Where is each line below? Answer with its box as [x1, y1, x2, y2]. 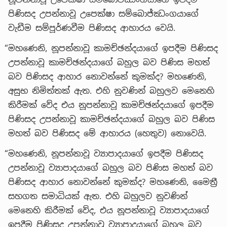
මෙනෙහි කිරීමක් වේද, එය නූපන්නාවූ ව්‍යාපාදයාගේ [8, 205, 209, 216]
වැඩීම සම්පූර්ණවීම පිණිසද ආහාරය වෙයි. [8, 22, 175, 33]
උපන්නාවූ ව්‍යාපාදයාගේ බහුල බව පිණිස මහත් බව [8, 162, 213, 173]
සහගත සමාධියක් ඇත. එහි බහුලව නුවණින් [8, 191, 187, 202]
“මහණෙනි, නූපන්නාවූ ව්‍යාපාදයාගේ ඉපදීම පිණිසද [5, 148, 203, 159]
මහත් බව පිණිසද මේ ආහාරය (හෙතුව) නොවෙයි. [8, 128, 206, 139]
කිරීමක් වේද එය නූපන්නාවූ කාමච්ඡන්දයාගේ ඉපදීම [8, 99, 214, 110]
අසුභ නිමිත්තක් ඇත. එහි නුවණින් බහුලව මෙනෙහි [8, 85, 214, 96]
